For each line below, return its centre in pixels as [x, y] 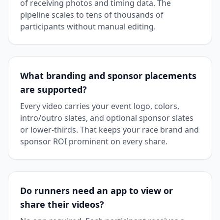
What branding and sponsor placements [108, 75]
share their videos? [62, 204]
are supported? [54, 89]
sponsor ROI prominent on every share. [94, 141]
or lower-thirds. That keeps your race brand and [110, 129]
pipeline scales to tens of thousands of [92, 14]
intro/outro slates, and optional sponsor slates [107, 118]
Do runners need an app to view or [96, 190]
